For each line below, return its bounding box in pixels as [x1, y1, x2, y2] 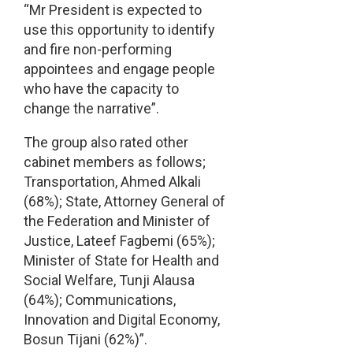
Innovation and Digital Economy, [23, 311, 220, 329]
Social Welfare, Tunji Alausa [23, 272, 195, 289]
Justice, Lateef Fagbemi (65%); [23, 232, 215, 250]
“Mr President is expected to [23, 2, 202, 19]
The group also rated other [23, 134, 188, 151]
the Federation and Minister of [23, 213, 210, 230]
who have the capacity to [23, 80, 179, 98]
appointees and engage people [23, 61, 215, 78]
